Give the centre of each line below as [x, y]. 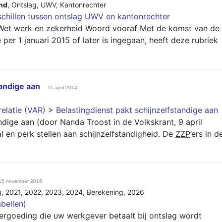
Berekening [105, 192]
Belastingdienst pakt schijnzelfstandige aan [137, 110]
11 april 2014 [62, 87]
